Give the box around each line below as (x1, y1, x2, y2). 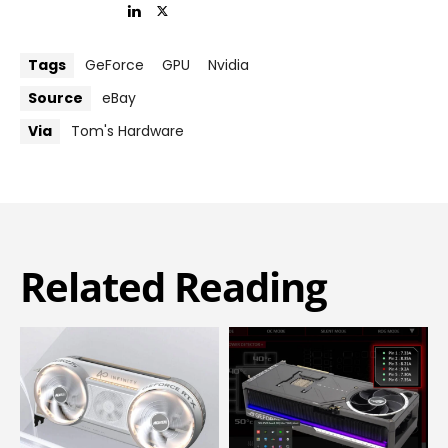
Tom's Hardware (71, 121, 184, 142)
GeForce (85, 55, 144, 76)
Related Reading (20, 259, 327, 315)
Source (28, 88, 83, 109)
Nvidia (208, 55, 249, 76)
